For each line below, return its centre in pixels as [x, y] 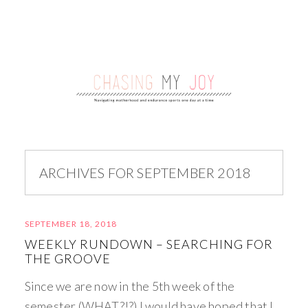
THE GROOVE [67, 258]
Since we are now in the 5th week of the [130, 286]
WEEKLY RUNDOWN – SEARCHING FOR [148, 244]
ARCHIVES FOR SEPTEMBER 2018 [145, 173]
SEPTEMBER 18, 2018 [70, 224]
